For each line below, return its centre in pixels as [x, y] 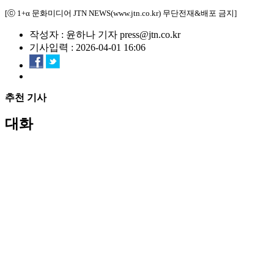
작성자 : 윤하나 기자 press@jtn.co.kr [105, 35]
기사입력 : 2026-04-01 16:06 [87, 47]
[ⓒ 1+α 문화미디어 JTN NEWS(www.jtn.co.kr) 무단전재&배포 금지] [121, 13]
